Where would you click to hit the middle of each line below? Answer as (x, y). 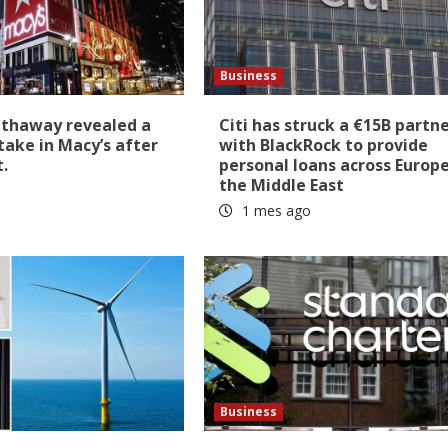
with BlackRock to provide (324, 145)
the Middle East (282, 185)
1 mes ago (275, 211)
